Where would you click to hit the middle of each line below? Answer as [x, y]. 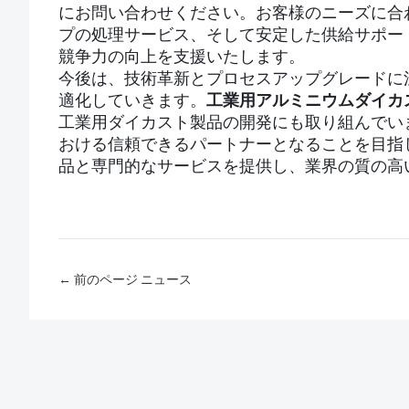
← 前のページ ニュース [125, 279]
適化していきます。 [132, 100]
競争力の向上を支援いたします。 [182, 57]
